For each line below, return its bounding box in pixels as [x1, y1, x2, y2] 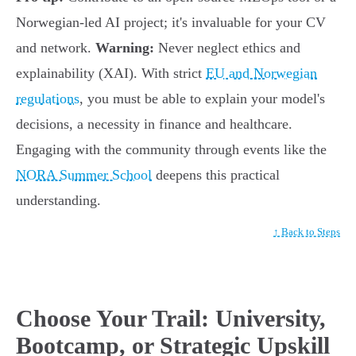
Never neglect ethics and [154, 40, 300, 56]
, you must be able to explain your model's [79, 91, 325, 107]
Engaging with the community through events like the [16, 141, 327, 158]
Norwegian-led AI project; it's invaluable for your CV [16, 14, 326, 31]
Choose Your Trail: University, [16, 305, 326, 332]
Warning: [95, 40, 154, 56]
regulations [16, 91, 79, 107]
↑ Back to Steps [273, 226, 340, 238]
